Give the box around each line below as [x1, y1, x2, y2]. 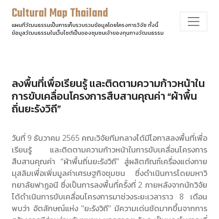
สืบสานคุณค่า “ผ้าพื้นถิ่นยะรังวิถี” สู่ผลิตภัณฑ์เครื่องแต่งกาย [12, 156, 207, 167]
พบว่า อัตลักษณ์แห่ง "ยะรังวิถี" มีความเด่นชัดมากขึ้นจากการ [12, 203, 207, 214]
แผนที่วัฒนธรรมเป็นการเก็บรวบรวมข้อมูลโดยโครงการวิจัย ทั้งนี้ [12, 21, 158, 28]
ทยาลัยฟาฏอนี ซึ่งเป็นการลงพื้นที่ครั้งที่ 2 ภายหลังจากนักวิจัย [12, 179, 207, 190]
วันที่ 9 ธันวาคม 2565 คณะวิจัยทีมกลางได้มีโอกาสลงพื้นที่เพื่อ [12, 132, 207, 143]
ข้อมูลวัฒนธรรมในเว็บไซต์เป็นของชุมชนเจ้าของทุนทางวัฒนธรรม [12, 29, 164, 36]
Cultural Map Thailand [12, 5, 108, 22]
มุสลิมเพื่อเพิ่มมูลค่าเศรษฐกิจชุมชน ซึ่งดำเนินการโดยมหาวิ [12, 168, 207, 178]
